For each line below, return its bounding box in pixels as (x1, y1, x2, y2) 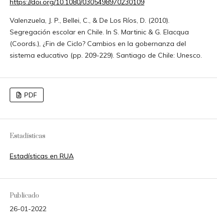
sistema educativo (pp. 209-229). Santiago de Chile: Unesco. (9, 50, 202, 60)
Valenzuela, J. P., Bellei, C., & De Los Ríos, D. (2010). (9, 15, 170, 25)
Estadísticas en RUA (9, 152, 74, 161)
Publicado (9, 191, 39, 201)
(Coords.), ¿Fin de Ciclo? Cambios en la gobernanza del (9, 39, 186, 48)
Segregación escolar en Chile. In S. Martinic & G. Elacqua (9, 27, 189, 36)
